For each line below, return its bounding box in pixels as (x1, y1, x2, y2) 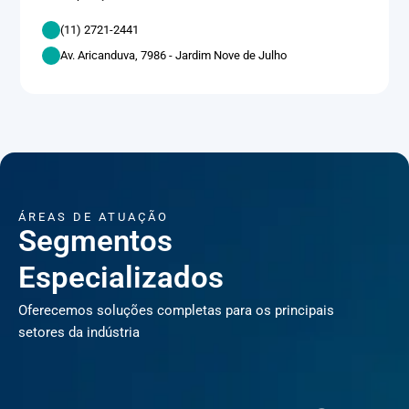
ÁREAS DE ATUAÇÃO (18, 209, 169, 224)
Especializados (18, 259, 224, 295)
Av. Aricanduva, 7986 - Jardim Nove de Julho (60, 48, 288, 63)
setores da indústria (18, 323, 140, 341)
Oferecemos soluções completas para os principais (18, 301, 334, 319)
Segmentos (18, 223, 173, 258)
